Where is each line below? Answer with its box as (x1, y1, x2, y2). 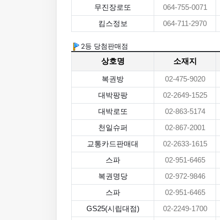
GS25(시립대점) (86, 205, 139, 213)
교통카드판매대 (87, 140, 138, 148)
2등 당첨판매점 (79, 42, 128, 51)
